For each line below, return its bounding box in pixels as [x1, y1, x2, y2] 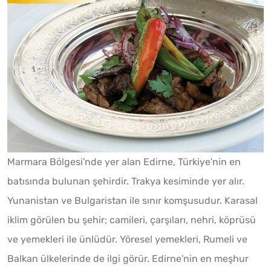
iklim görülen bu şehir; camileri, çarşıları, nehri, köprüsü [7, 214, 256, 226]
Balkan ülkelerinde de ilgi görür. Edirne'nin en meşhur [7, 252, 249, 264]
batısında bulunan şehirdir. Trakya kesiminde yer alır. [7, 175, 244, 187]
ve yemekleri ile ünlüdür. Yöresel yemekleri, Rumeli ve [7, 233, 247, 245]
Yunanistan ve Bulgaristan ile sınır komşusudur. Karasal [7, 194, 258, 206]
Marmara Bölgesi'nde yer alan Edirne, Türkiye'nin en [7, 155, 241, 168]
